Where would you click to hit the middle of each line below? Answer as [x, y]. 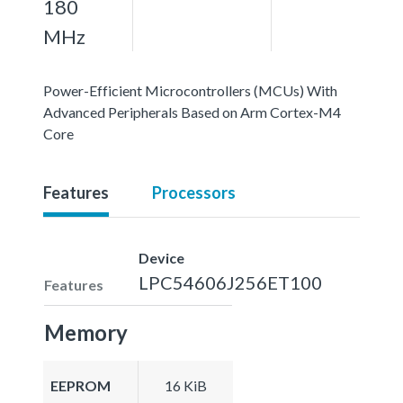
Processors [194, 192]
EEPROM [81, 385]
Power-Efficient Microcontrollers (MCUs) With [190, 90]
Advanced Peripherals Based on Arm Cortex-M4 [192, 112]
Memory [86, 332]
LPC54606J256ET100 [230, 282]
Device [161, 257]
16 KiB [186, 385]
